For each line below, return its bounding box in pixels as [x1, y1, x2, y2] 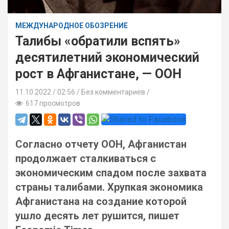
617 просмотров [22, 99, 80, 107]
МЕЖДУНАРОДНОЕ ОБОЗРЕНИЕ [15, 21, 128, 30]
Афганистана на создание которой [15, 195, 187, 208]
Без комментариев [81, 88, 145, 96]
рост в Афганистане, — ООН [15, 66, 181, 81]
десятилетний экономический [15, 50, 199, 65]
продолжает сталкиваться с [15, 152, 156, 165]
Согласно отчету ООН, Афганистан [15, 138, 187, 150]
